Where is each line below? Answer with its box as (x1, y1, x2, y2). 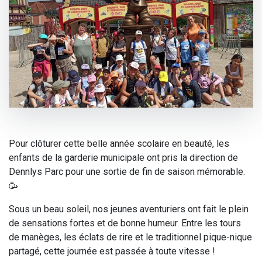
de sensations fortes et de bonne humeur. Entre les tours (9, 217, 241, 229)
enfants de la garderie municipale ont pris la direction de (9, 151, 238, 163)
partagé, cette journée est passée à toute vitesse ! (9, 245, 215, 257)
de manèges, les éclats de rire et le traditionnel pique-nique (9, 231, 252, 243)
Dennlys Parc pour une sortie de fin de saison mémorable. (9, 166, 245, 177)
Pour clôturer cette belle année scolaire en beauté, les (9, 137, 229, 149)
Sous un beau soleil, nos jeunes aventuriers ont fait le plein (9, 203, 249, 215)
